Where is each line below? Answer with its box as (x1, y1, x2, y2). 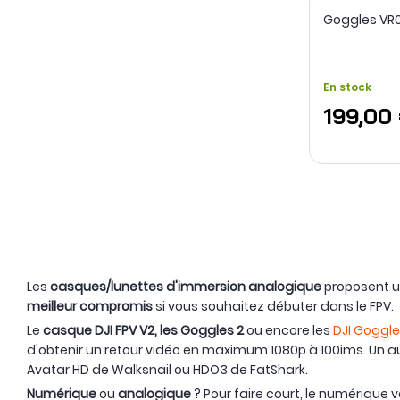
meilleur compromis (27, 297, 153, 316)
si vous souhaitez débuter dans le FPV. (153, 297, 396, 316)
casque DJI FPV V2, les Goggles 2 (43, 321, 244, 340)
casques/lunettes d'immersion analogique (50, 278, 321, 296)
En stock (322, 79, 371, 96)
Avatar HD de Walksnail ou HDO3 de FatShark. (27, 361, 311, 379)
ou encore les (244, 321, 333, 340)
